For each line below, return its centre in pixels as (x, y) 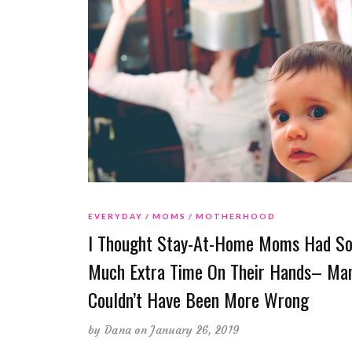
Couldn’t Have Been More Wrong (198, 300)
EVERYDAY (115, 216)
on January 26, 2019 (187, 330)
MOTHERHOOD (236, 216)
